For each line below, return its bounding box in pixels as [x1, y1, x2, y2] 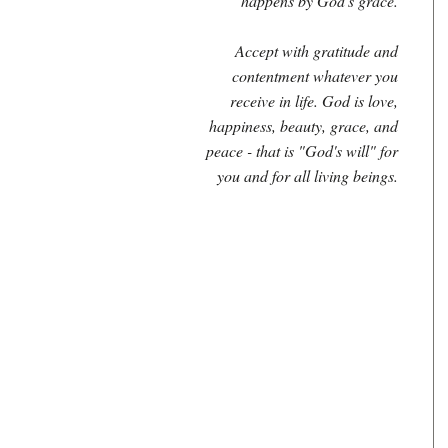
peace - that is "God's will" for [206, 140, 398, 161]
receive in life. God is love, [230, 90, 398, 111]
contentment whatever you [232, 65, 398, 86]
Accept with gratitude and [235, 40, 398, 61]
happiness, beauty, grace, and [209, 115, 398, 136]
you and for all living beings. [217, 165, 398, 186]
